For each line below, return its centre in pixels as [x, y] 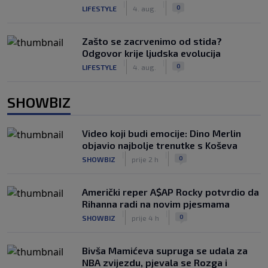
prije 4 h [145, 217]
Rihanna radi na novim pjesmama [156, 204]
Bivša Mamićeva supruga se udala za [165, 250]
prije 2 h [145, 159]
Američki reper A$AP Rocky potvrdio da [170, 192]
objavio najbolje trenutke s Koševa [160, 145]
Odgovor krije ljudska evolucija [151, 53]
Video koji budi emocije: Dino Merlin [162, 133]
